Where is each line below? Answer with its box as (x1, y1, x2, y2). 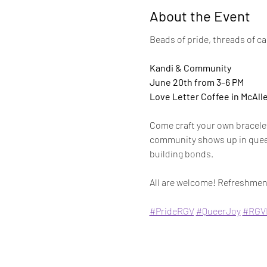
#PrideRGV (149, 205, 194, 217)
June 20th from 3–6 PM (149, 76, 246, 88)
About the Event (149, 7, 250, 25)
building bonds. (149, 148, 213, 160)
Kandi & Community (149, 62, 231, 74)
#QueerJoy (195, 205, 241, 217)
